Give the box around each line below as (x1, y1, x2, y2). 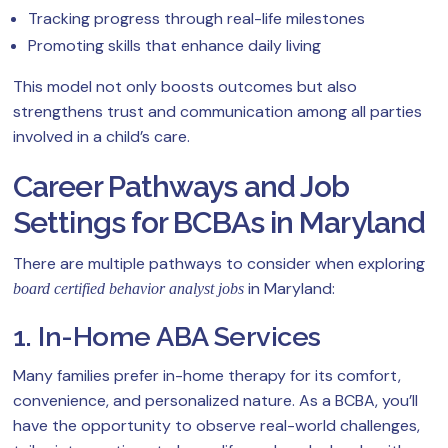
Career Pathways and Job (13, 169, 350, 205)
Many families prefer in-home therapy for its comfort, (13, 365, 401, 387)
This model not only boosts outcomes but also (13, 76, 357, 98)
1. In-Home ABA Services (13, 321, 321, 353)
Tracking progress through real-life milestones (28, 8, 365, 30)
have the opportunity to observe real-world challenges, (13, 415, 420, 437)
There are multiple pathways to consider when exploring (13, 253, 425, 275)
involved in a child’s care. (13, 126, 190, 148)
